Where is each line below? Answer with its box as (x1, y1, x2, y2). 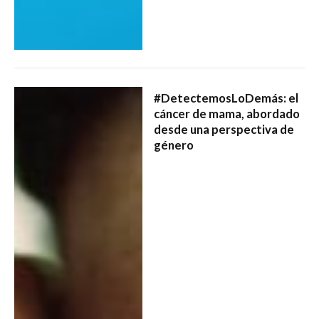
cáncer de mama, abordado (153, 105, 300, 121)
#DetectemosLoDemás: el (153, 90, 298, 105)
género (153, 137, 194, 152)
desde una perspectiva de (153, 121, 294, 137)
